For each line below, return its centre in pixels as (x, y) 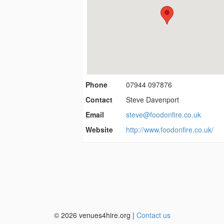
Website (99, 129)
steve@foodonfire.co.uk (164, 114)
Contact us (153, 215)
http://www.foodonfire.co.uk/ (170, 129)
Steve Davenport (153, 99)
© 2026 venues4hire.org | (95, 215)
